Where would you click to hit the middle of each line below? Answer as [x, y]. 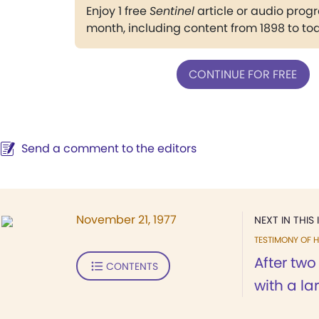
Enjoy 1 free [117, 11]
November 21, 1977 [126, 220]
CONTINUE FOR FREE [243, 74]
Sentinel [172, 11]
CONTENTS [132, 266]
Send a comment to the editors [109, 148]
